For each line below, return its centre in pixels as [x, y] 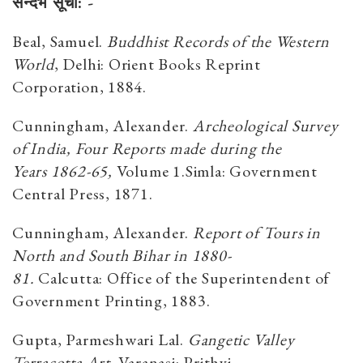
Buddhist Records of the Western [218, 41]
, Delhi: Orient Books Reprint [157, 64]
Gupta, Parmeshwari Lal [96, 339]
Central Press [59, 193]
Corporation [56, 86]
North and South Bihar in [102, 255]
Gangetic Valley [241, 339]
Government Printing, [92, 300]
